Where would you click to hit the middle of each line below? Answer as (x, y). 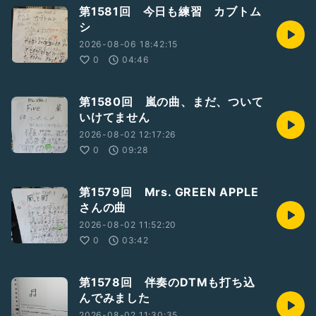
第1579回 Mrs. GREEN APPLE (169, 192)
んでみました (115, 298)
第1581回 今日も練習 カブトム (170, 11)
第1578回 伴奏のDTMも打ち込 (167, 282)
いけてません (115, 117)
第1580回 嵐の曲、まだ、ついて (171, 102)
